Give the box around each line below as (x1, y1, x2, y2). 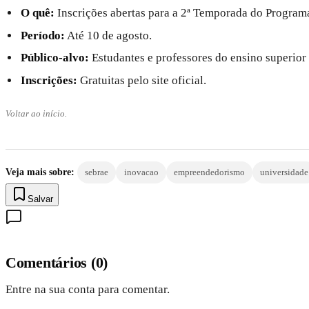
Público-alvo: (21, 51, 90, 65)
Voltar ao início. (6, 108, 67, 119)
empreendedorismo (173, 166, 245, 177)
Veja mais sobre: (6, 166, 74, 177)
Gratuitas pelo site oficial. (77, 73, 207, 87)
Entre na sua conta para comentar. (6, 282, 170, 296)
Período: (21, 28, 66, 42)
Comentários (6, 253, 91, 271)
